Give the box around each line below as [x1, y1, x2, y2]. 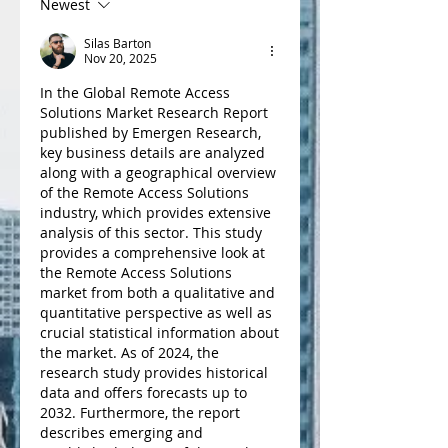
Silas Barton [84, 35, 151, 51]
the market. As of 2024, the [40, 343, 219, 362]
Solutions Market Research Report [40, 103, 268, 122]
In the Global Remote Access [40, 83, 230, 102]
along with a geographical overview [40, 163, 276, 182]
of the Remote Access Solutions [40, 183, 249, 202]
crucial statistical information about [40, 323, 279, 342]
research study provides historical [40, 363, 268, 382]
